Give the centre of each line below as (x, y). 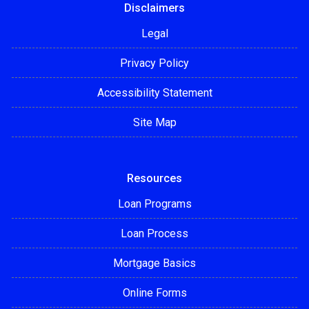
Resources (154, 178)
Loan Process (154, 233)
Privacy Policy (154, 63)
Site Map (154, 122)
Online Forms (154, 292)
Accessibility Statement (154, 92)
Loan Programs (154, 203)
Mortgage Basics (154, 263)
